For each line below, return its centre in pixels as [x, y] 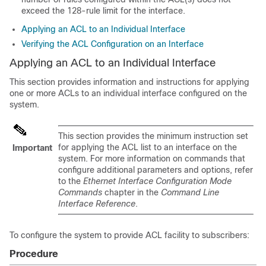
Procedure [34, 254]
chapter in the [132, 193]
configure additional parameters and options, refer [156, 170]
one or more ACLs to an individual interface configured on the [128, 94]
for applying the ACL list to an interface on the [148, 148]
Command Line [190, 193]
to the [71, 181]
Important [32, 148]
